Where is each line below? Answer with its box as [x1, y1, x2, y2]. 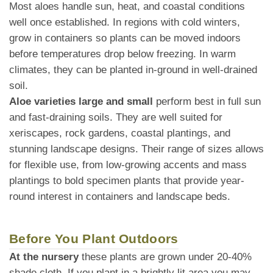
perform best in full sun [153, 96, 261, 108]
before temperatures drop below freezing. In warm [9, 48, 236, 60]
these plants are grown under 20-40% [79, 251, 252, 263]
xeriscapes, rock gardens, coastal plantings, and [9, 127, 230, 140]
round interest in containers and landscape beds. [9, 191, 230, 203]
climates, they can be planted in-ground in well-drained [9, 64, 257, 76]
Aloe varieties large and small [9, 96, 153, 108]
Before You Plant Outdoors [9, 232, 179, 246]
